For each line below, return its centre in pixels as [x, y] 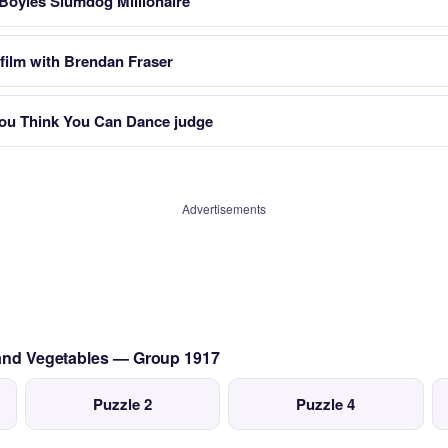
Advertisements [224, 208]
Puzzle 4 [326, 404]
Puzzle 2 [122, 404]
